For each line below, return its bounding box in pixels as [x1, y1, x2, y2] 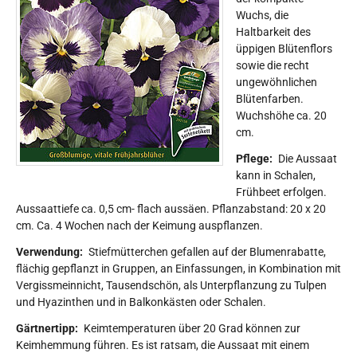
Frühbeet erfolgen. [236, 185, 327, 199]
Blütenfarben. [236, 92, 304, 106]
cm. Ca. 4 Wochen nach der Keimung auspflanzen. [16, 218, 265, 233]
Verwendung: [16, 245, 85, 259]
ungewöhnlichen [236, 75, 317, 89]
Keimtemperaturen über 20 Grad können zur [81, 321, 300, 335]
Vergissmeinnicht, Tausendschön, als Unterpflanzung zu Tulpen [16, 278, 327, 292]
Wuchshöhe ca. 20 [236, 108, 327, 123]
